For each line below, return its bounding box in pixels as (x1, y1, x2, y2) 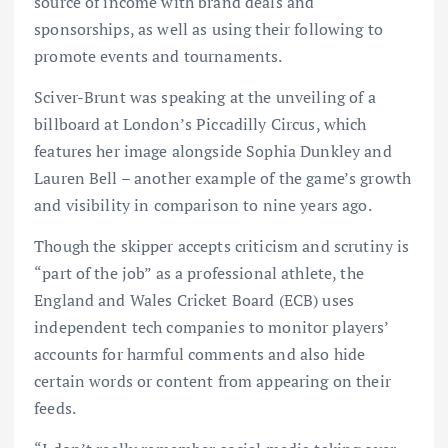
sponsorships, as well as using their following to (34, 17, 383, 40)
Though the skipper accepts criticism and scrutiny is (34, 234, 410, 257)
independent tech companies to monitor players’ (34, 315, 389, 338)
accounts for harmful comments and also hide (34, 342, 366, 365)
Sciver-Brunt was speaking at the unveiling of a (34, 85, 376, 108)
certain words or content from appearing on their (34, 369, 391, 392)
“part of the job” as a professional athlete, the (34, 261, 364, 284)
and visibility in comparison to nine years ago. (34, 193, 372, 216)
